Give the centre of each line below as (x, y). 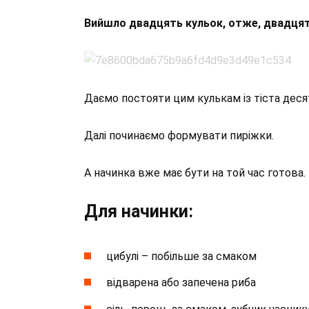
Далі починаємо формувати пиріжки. (179, 135)
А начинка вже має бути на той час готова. (195, 172)
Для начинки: (139, 212)
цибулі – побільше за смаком (181, 257)
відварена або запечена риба (181, 283)
